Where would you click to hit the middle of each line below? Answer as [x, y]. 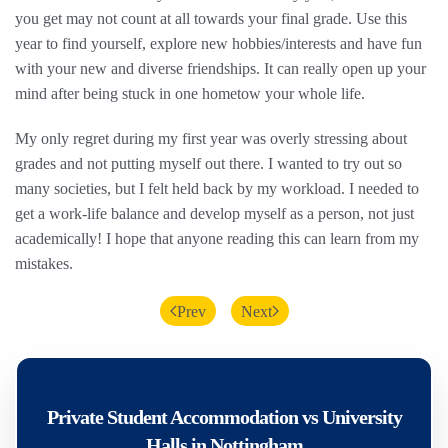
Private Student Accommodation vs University [224, 417]
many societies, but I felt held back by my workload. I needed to [217, 188]
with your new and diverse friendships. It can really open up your [220, 68]
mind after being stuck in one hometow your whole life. [190, 93]
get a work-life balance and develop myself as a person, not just [214, 213]
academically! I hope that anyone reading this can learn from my [217, 238]
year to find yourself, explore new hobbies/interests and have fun [218, 43]
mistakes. [44, 263]
